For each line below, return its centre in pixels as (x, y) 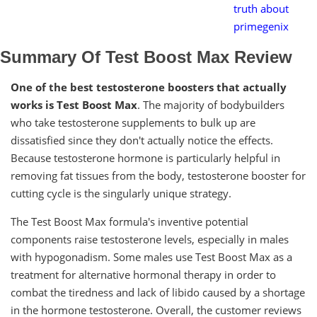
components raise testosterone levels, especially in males (150, 239)
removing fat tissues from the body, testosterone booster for (158, 175)
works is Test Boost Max (74, 104)
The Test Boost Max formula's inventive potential (129, 221)
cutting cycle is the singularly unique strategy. (121, 193)
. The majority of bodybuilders (211, 104)
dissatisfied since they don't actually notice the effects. (142, 140)
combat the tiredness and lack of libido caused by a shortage (158, 292)
